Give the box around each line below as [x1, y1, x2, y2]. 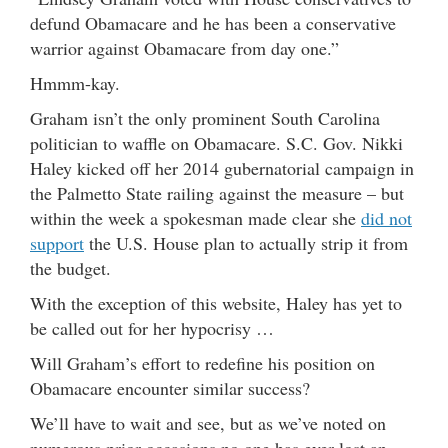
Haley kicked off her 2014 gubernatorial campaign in [30, 155, 414, 180]
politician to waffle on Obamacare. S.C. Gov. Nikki [30, 130, 403, 155]
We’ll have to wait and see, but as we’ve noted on [30, 410, 386, 435]
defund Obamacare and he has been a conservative [30, 10, 396, 35]
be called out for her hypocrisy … [30, 315, 274, 340]
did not [361, 205, 412, 230]
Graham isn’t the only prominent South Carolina [30, 105, 380, 130]
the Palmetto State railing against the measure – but [30, 180, 404, 205]
